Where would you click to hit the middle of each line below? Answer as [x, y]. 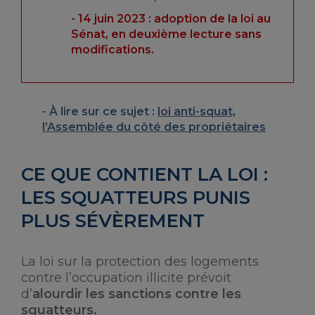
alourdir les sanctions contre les [137, 294]
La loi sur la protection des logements [140, 262]
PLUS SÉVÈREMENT [113, 221]
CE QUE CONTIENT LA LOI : [144, 174]
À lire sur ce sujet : [103, 111]
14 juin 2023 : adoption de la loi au [174, 19]
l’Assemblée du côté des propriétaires [154, 127]
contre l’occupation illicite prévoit [126, 278]
